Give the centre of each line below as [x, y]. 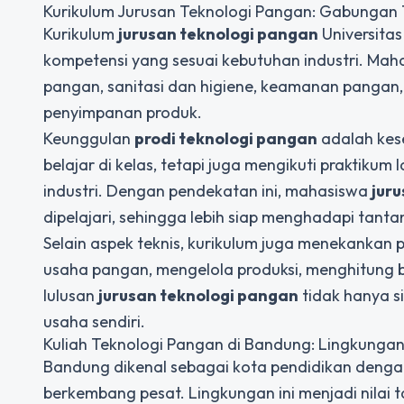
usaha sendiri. [94, 321]
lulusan [71, 295]
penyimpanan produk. [123, 112]
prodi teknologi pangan [226, 138]
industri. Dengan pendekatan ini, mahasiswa [207, 191]
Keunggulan [89, 138]
